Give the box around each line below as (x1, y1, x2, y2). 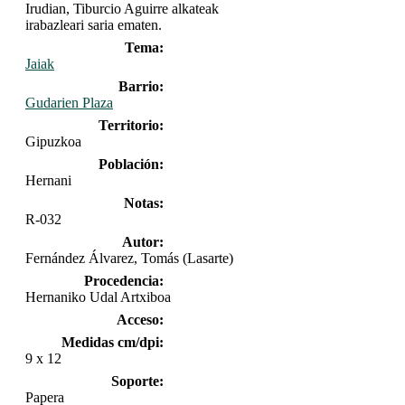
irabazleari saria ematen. (25, 16, 162, 33)
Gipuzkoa (25, 133, 81, 149)
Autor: (121, 233, 164, 250)
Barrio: (118, 78, 164, 94)
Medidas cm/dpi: (61, 334, 164, 350)
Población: (98, 155, 164, 172)
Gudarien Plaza (25, 94, 113, 110)
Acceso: (116, 311, 164, 327)
